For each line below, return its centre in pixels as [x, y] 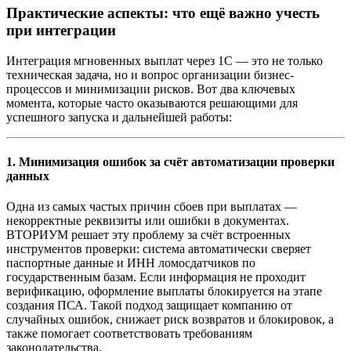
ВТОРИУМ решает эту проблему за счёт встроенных [148, 235]
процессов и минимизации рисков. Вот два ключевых [151, 89]
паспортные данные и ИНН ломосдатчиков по [131, 263]
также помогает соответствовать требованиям [129, 334]
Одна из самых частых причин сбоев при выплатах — [152, 207]
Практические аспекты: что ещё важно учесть [163, 13]
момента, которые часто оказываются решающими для [152, 103]
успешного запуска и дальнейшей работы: [119, 117]
